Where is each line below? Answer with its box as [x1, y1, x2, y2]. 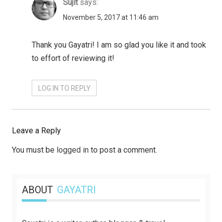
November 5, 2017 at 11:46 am [62, 13, 159, 21]
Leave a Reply [12, 126, 61, 136]
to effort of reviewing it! [32, 53, 114, 63]
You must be [12, 145, 56, 155]
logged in [56, 145, 89, 155]
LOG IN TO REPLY [38, 84, 91, 92]
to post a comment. [89, 145, 157, 155]
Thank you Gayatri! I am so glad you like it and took [32, 40, 206, 50]
